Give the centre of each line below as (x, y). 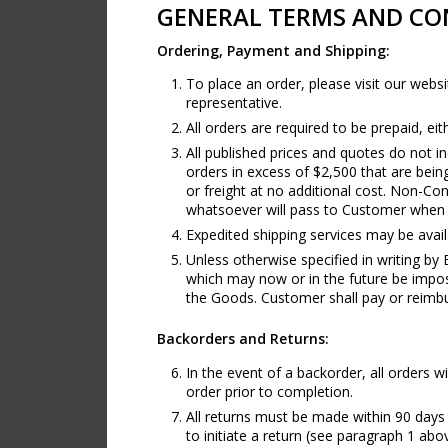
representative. (234, 103)
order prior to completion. (269, 392)
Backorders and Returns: (243, 339)
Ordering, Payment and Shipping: (273, 50)
